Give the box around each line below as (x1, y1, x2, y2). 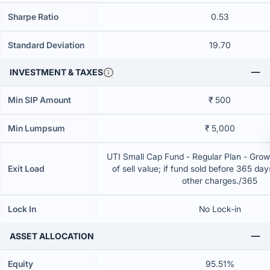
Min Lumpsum (8, 123, 65, 133)
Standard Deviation (8, 40, 84, 50)
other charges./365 (182, 175, 257, 186)
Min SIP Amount (8, 95, 71, 105)
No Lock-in (198, 204, 241, 214)
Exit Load (8, 163, 45, 174)
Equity (8, 259, 33, 269)
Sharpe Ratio (8, 11, 58, 22)
